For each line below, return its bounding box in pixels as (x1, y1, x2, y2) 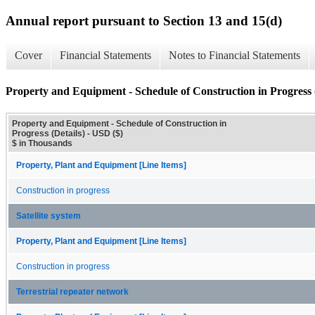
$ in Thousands (12, 138, 72, 148)
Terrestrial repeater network (16, 287, 129, 296)
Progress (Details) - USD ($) (12, 128, 123, 139)
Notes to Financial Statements (169, 49, 300, 62)
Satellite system (16, 211, 81, 220)
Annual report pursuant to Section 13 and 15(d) (6, 13, 282, 28)
